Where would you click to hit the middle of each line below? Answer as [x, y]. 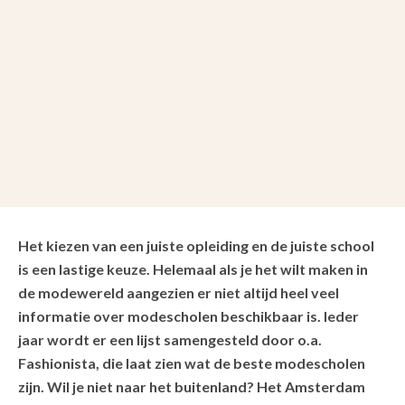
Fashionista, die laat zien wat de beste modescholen [192, 363]
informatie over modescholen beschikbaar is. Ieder [188, 316]
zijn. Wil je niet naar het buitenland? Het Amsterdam [192, 386]
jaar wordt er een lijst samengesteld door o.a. [170, 339]
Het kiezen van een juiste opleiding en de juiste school [196, 245]
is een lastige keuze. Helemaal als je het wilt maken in [193, 268]
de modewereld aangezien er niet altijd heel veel [179, 292]
